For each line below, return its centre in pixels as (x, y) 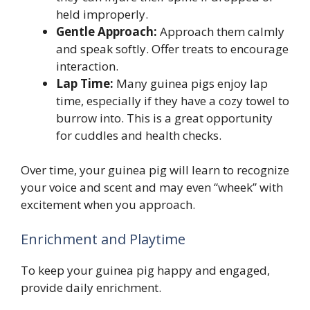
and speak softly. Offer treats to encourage (172, 48)
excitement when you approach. (108, 205)
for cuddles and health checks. (139, 135)
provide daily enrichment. (91, 287)
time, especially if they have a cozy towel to (173, 100)
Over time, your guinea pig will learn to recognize (155, 170)
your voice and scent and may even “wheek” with (152, 188)
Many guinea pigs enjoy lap (191, 83)
